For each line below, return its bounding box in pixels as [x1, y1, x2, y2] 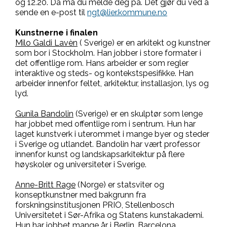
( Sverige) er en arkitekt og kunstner [80, 38, 210, 48]
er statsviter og [108, 180, 164, 190]
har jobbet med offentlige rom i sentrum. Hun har [15, 119, 196, 129]
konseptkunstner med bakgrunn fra [15, 190, 146, 200]
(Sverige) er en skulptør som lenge [75, 109, 203, 119]
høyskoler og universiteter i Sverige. [15, 160, 148, 169]
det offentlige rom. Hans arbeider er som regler [15, 58, 188, 68]
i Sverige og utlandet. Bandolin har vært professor [15, 139, 200, 149]
